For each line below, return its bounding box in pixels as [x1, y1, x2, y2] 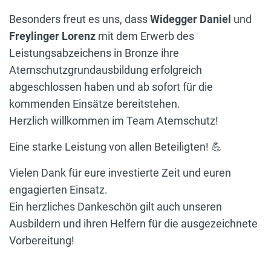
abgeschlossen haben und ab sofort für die [9, 80, 213, 94]
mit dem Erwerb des [96, 30, 194, 43]
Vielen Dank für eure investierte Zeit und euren [9, 166, 231, 180]
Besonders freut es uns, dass [9, 13, 150, 26]
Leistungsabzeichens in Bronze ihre [9, 47, 179, 60]
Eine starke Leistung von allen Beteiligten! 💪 [9, 140, 222, 154]
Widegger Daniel [150, 13, 231, 26]
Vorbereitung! [9, 234, 77, 247]
